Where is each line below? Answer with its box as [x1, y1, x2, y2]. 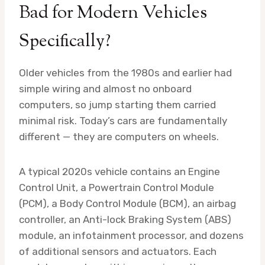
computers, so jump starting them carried [19, 99, 216, 111]
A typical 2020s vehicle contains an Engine [19, 166, 220, 178]
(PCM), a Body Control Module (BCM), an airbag [19, 198, 236, 210]
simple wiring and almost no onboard [19, 83, 192, 95]
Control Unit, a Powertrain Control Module [19, 182, 214, 194]
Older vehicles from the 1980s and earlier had [19, 67, 232, 79]
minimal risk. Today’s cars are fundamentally [19, 115, 227, 127]
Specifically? [19, 29, 111, 55]
